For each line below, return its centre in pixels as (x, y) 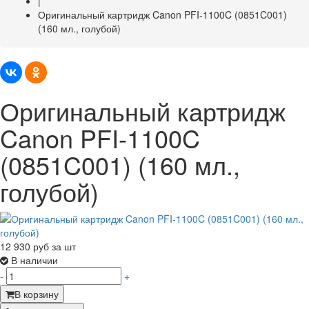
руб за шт (54, 246)
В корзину (37, 293)
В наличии (34, 260)
